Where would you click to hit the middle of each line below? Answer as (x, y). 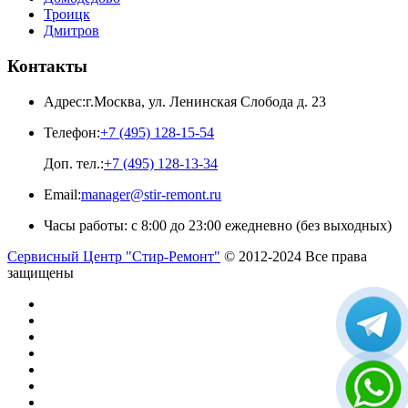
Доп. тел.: (74, 163)
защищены (41, 272)
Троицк (67, 15)
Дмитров (71, 31)
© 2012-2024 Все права (294, 256)
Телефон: (72, 132)
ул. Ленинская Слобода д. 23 (237, 101)
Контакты (47, 66)
